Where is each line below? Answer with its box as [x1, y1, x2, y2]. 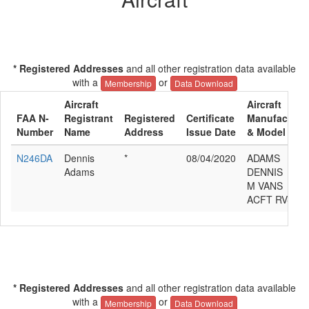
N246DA [17, 151, 52, 166]
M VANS [247, 179, 283, 193]
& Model [247, 125, 286, 139]
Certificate [186, 111, 235, 126]
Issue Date [186, 125, 236, 139]
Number [17, 125, 53, 139]
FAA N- [17, 111, 49, 126]
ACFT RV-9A [247, 192, 302, 207]
